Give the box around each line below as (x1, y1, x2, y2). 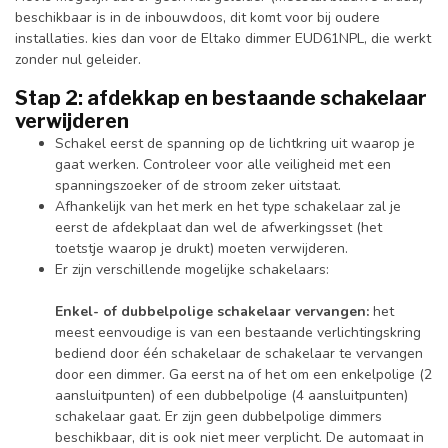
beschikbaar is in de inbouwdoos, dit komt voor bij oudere (15, 8, 380, 28)
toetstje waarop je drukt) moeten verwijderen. (55, 238, 348, 258)
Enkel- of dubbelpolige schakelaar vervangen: (55, 301, 373, 321)
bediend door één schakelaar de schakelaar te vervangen (55, 343, 423, 363)
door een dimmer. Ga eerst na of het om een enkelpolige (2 (55, 364, 432, 384)
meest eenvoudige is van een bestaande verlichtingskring (55, 322, 421, 342)
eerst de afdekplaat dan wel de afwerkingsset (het (55, 217, 382, 237)
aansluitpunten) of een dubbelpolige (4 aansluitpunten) (55, 385, 408, 405)
